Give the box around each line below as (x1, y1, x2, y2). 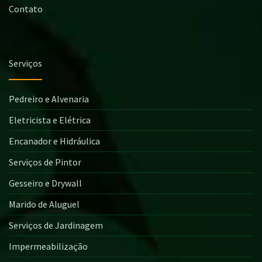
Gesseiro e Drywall (9, 177, 82, 189)
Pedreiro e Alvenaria (9, 92, 89, 105)
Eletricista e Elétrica (9, 113, 91, 126)
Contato (9, 2, 43, 15)
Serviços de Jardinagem (9, 219, 103, 231)
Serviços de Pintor (9, 156, 81, 168)
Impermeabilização (9, 240, 88, 252)
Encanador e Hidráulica (9, 135, 100, 147)
